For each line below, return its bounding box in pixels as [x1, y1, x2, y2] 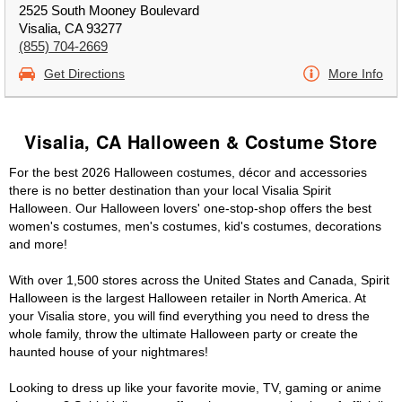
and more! [9, 237, 67, 251]
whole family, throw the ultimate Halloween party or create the [9, 327, 358, 341]
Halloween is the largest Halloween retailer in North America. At [9, 291, 366, 305]
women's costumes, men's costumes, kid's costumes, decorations [9, 219, 381, 233]
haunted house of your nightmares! [9, 345, 208, 359]
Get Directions [44, 66, 125, 81]
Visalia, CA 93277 [19, 21, 122, 36]
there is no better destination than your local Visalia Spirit [9, 183, 331, 197]
